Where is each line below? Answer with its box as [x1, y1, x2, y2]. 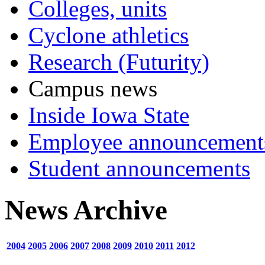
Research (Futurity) [28, 49, 209, 75]
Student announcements [28, 155, 250, 181]
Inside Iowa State [28, 102, 189, 128]
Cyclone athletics [28, 22, 189, 48]
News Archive [5, 195, 167, 226]
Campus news [28, 75, 157, 101]
